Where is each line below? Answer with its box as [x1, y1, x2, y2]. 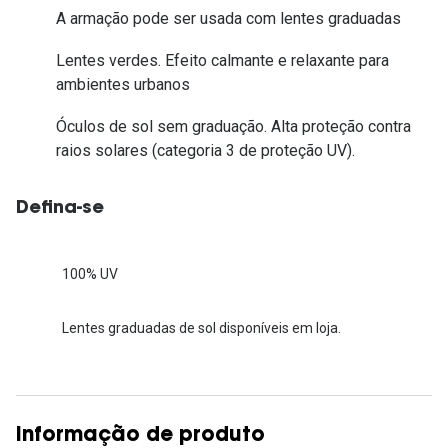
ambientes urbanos [56, 74, 190, 94]
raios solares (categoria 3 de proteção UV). [56, 141, 355, 161]
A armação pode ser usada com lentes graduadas [56, 8, 401, 28]
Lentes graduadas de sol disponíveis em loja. [62, 319, 341, 336]
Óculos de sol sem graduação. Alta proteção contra [56, 117, 411, 137]
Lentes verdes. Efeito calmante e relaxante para [56, 50, 389, 70]
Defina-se [16, 200, 104, 219]
